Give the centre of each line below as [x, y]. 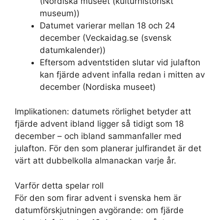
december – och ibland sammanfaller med [98, 136]
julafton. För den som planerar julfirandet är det [108, 148]
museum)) [60, 13]
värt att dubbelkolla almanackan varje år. [96, 161]
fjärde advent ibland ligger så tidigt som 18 [99, 124]
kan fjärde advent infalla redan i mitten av [122, 74]
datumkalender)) [73, 50]
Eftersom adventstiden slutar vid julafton [120, 62]
